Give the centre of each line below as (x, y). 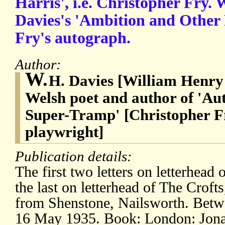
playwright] (64, 132)
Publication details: (75, 156)
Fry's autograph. (73, 38)
